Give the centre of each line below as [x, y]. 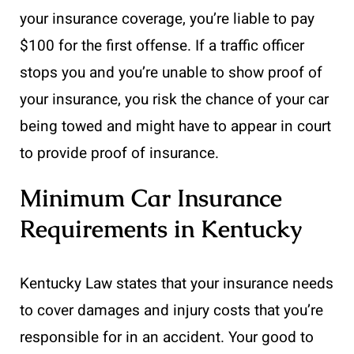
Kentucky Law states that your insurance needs [177, 283]
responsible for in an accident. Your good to [167, 337]
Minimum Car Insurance [151, 198]
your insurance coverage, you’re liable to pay [167, 19]
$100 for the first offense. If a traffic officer [162, 45]
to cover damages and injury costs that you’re [171, 310]
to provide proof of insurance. [119, 153]
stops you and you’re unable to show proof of [171, 72]
